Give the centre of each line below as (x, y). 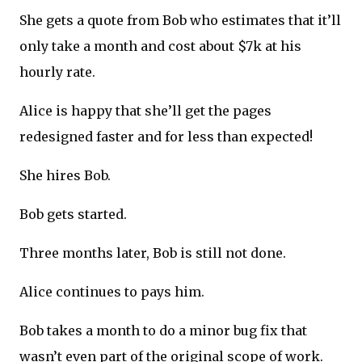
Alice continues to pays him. (112, 292)
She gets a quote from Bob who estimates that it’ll (180, 21)
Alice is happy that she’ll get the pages (145, 111)
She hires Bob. (65, 176)
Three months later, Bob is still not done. (153, 253)
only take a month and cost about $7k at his (160, 46)
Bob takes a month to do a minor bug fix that (163, 331)
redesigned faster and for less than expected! (166, 137)
